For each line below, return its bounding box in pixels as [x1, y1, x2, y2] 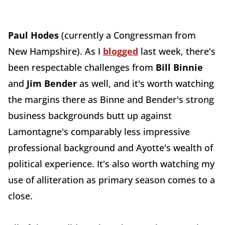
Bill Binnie [156, 61, 203, 73]
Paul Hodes [8, 29, 59, 41]
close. [8, 190, 33, 202]
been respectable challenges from [8, 61, 156, 73]
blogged [103, 45, 138, 57]
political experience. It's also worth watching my [8, 158, 214, 170]
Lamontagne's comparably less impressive [8, 126, 190, 138]
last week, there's [138, 45, 215, 57]
